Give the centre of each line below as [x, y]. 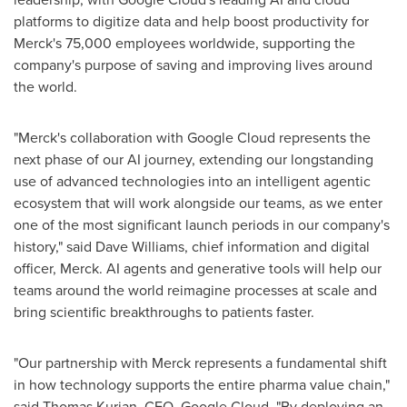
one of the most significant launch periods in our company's [202, 225]
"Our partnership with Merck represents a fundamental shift [200, 363]
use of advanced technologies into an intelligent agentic [192, 181]
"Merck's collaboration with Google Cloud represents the [192, 138]
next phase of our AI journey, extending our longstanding [194, 159]
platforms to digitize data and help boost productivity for [191, 21]
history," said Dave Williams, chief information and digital [192, 247]
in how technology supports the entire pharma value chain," [202, 385]
